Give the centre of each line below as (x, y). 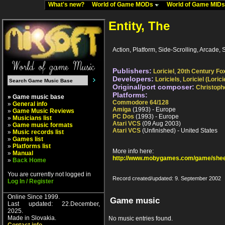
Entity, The (139, 26)
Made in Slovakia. (32, 218)
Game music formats (43, 125)
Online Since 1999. (34, 197)
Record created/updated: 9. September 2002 (167, 179)
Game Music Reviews (43, 111)
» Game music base (36, 97)
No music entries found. (141, 219)
